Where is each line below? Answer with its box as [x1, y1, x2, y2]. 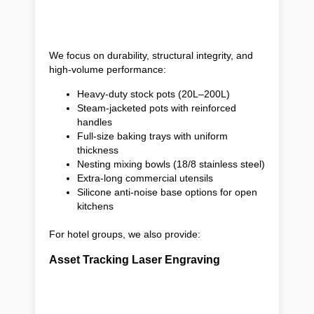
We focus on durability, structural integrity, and [49, 49, 253, 61]
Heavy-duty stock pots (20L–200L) [77, 88, 230, 100]
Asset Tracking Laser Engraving [49, 253, 220, 266]
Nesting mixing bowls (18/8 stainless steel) [77, 158, 265, 170]
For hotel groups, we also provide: [49, 228, 200, 240]
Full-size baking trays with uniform [77, 130, 228, 142]
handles [77, 116, 112, 128]
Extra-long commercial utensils [77, 172, 213, 184]
